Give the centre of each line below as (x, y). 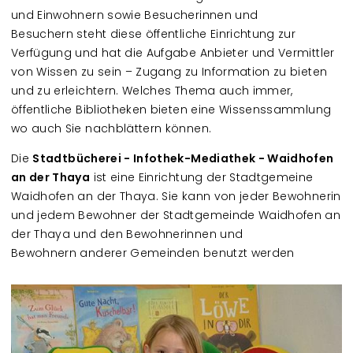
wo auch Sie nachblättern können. (113, 128)
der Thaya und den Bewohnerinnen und (127, 234)
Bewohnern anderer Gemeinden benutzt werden (155, 253)
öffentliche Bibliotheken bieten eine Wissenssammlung (171, 110)
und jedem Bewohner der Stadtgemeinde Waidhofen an (176, 215)
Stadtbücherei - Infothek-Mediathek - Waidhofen (183, 158)
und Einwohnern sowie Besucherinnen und (135, 15)
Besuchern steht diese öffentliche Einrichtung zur (154, 34)
